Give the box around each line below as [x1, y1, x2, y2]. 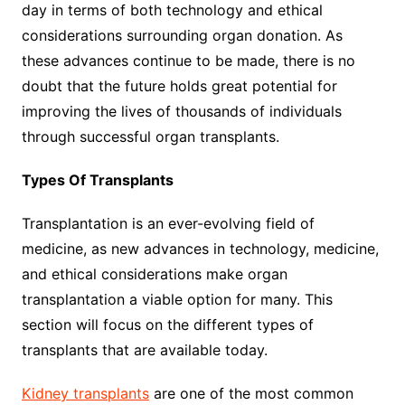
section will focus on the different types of [21, 315, 314, 334]
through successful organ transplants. [21, 127, 279, 146]
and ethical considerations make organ [21, 264, 287, 283]
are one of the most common [148, 383, 353, 402]
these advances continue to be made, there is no [21, 51, 355, 70]
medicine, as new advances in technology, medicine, [21, 239, 379, 258]
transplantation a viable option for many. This [21, 289, 333, 308]
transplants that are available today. [21, 340, 268, 359]
